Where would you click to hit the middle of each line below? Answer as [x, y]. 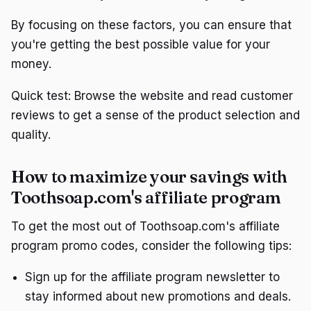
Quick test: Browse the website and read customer [152, 95]
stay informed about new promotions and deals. [158, 297]
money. [31, 64]
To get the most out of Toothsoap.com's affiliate [145, 226]
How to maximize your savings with [150, 176]
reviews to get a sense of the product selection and [155, 115]
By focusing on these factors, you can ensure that [151, 25]
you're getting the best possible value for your [141, 45]
